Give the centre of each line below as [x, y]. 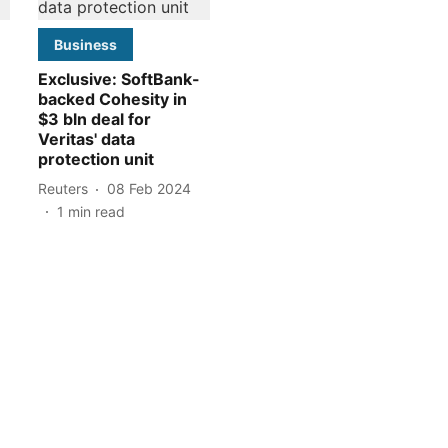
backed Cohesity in [112, 98]
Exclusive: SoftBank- [119, 78]
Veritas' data [86, 138]
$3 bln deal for [94, 118]
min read [96, 211]
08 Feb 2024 [149, 189]
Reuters [63, 189]
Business [85, 44]
